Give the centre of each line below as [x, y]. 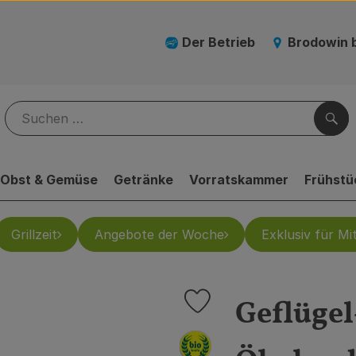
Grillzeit [34, 234]
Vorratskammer [239, 180]
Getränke [143, 180]
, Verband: [186, 337]
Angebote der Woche [159, 234]
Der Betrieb [219, 42]
